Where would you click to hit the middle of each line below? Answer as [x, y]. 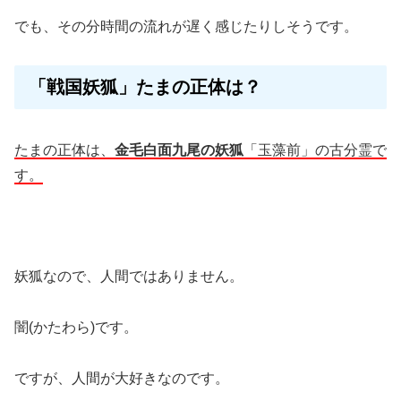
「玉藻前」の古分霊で [315, 149]
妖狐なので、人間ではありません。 [129, 277]
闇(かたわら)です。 [76, 328]
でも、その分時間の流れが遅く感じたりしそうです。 [186, 26]
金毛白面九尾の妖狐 [179, 149]
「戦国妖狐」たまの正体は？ [145, 86]
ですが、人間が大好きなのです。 [122, 379]
